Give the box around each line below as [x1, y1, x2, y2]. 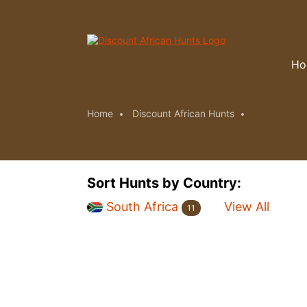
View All [224, 199, 269, 214]
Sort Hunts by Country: [87, 175, 241, 191]
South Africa [106, 199, 178, 214]
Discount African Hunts [132, 108, 234, 119]
